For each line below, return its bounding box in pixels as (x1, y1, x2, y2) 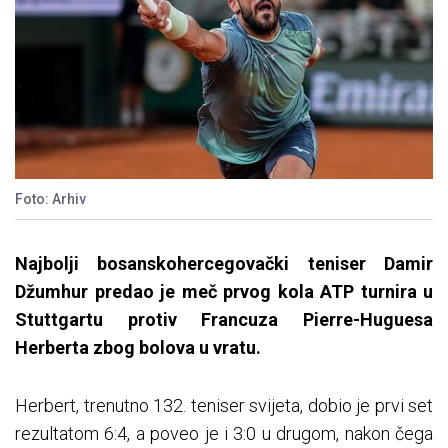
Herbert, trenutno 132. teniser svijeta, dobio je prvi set (15, 395, 433, 417)
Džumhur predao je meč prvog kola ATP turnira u (15, 281, 433, 303)
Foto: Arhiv (15, 191, 86, 208)
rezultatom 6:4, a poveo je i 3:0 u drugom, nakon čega (15, 423, 433, 445)
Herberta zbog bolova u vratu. (15, 337, 261, 359)
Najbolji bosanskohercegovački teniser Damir (15, 253, 433, 275)
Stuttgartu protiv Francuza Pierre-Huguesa (15, 309, 433, 331)
